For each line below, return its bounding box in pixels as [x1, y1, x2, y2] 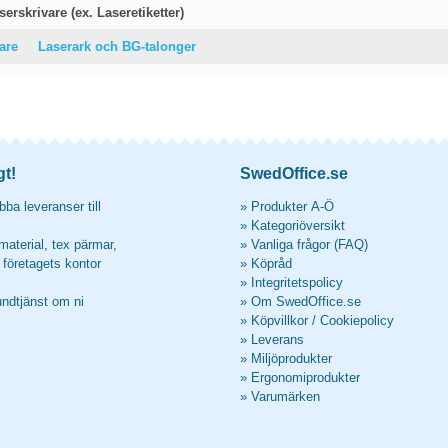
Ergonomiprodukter [251, 370, 360, 385]
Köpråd [251, 256, 292, 271]
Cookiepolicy [320, 313, 394, 328]
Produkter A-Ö [251, 199, 334, 214]
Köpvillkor [251, 313, 308, 328]
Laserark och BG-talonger [38, 39, 196, 54]
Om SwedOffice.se [251, 294, 361, 309]
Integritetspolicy [251, 275, 343, 290]
